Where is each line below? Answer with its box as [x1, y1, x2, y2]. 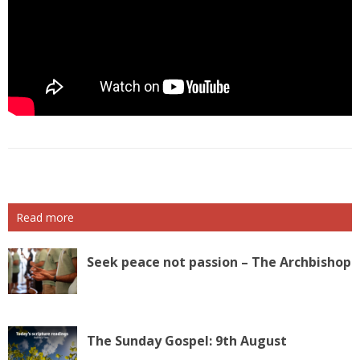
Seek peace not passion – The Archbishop [86, 252, 351, 271]
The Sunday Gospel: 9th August [86, 331, 287, 350]
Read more [16, 209, 74, 225]
